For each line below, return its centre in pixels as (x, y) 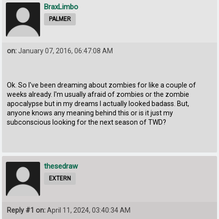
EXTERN (60, 179)
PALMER (60, 19)
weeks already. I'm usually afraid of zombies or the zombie (98, 95)
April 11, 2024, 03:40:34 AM (88, 210)
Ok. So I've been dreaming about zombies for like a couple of (102, 85)
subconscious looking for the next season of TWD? (87, 122)
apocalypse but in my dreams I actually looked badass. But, (98, 104)
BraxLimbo (61, 7)
